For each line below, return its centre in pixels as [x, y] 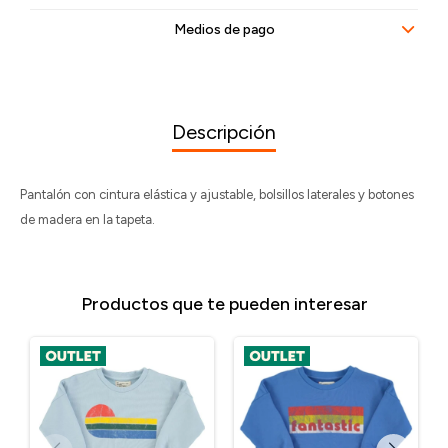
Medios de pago [224, 29]
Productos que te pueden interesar [224, 304]
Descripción [224, 132]
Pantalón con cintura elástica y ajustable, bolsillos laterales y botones [217, 194]
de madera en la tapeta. [87, 219]
